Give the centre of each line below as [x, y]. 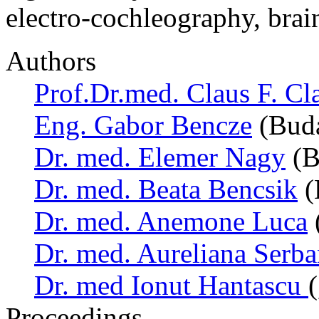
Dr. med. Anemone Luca [171, 221]
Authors [51, 61]
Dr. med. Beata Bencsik [166, 189]
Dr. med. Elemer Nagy [160, 157]
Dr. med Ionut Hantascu [171, 286]
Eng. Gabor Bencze [143, 125]
